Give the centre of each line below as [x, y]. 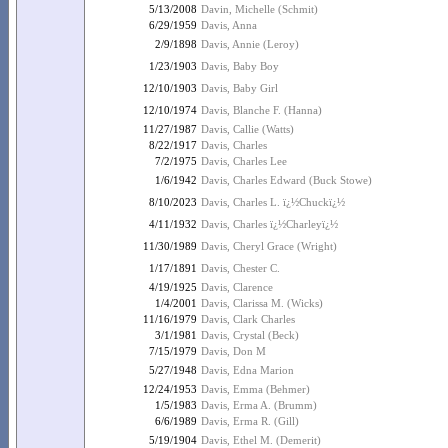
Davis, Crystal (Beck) [250, 335]
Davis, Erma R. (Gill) [250, 421]
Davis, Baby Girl [239, 88]
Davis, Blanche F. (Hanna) [261, 110]
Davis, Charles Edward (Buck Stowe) [286, 180]
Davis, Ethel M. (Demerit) [261, 440]
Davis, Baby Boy [240, 66]
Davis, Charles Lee [244, 161]
